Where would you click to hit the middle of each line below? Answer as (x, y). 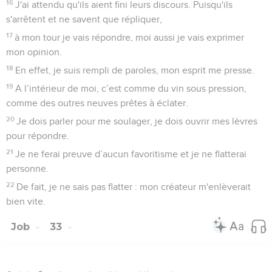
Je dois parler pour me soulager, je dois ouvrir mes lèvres (137, 121)
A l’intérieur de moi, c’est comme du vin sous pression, (131, 88)
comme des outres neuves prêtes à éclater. (97, 103)
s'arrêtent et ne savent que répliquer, (84, 19)
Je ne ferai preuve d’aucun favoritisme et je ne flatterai (131, 154)
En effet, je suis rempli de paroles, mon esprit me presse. (135, 70)
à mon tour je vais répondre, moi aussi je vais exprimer (130, 37)
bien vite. (26, 201)
